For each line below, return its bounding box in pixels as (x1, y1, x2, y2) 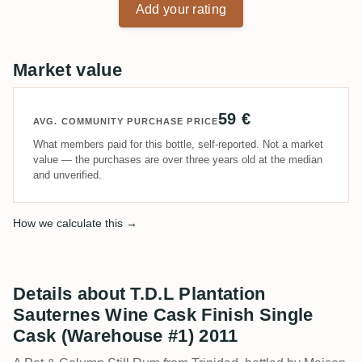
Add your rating (135, 2, 227, 16)
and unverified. (33, 168, 102, 181)
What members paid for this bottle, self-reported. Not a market (33, 137, 323, 150)
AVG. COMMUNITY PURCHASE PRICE (33, 116, 218, 126)
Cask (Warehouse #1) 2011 (13, 325, 238, 346)
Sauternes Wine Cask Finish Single (13, 304, 314, 325)
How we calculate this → (13, 216, 137, 229)
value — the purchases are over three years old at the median (33, 153, 322, 166)
